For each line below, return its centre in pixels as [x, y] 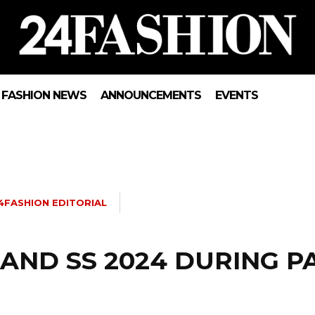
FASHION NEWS [44, 96]
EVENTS [237, 96]
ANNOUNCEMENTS [151, 96]
